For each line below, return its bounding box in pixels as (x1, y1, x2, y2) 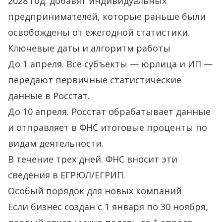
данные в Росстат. (8, 90, 90, 102)
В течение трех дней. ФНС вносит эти (8, 153, 177, 165)
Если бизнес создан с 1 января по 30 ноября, (8, 201, 208, 213)
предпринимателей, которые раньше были (8, 10, 206, 22)
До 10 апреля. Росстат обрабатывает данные (8, 106, 211, 117)
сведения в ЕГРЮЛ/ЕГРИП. (8, 169, 125, 181)
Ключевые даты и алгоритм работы (8, 42, 170, 54)
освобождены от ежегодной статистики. (8, 26, 190, 38)
